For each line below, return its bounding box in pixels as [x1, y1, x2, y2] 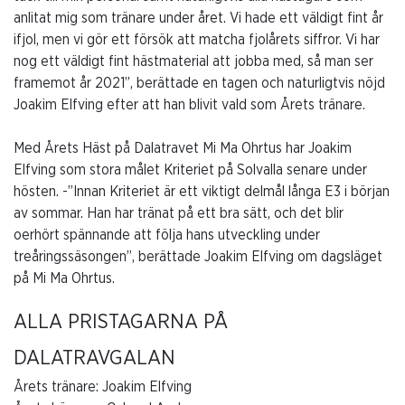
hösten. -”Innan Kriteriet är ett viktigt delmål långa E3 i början [14, 184, 390, 199]
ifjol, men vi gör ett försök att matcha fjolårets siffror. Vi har [14, 32, 380, 47]
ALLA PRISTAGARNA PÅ [14, 311, 228, 332]
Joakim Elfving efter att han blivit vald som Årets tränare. [14, 97, 365, 112]
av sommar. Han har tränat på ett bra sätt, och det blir [14, 205, 344, 221]
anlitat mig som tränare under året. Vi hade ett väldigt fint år [14, 10, 383, 25]
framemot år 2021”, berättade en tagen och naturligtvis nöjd [14, 75, 385, 90]
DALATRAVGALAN [14, 347, 175, 368]
